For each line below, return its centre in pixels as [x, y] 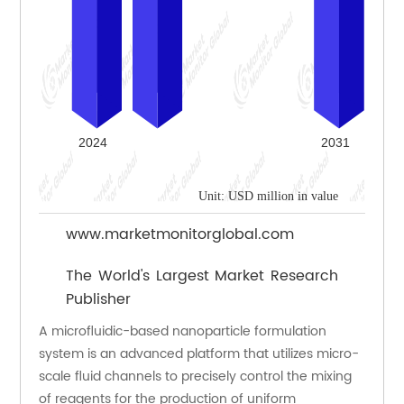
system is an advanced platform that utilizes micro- [199, 354]
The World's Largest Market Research [202, 276]
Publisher [99, 300]
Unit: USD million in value [268, 197]
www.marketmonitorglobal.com [180, 235]
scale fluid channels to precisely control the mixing [196, 377]
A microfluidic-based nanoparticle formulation [183, 332]
